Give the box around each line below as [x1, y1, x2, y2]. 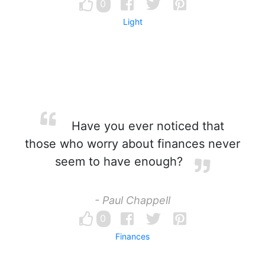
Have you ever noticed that [68, 119, 224, 133]
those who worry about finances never [25, 137, 240, 151]
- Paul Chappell [95, 194, 170, 206]
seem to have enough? [55, 154, 183, 169]
